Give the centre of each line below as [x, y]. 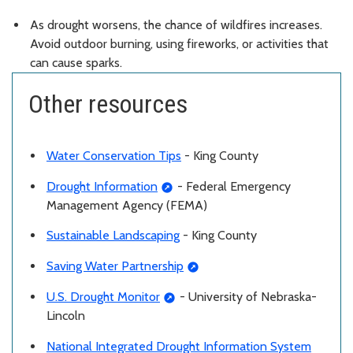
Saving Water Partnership [115, 266]
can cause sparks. [76, 62]
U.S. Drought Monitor [103, 296]
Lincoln [66, 315]
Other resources [108, 104]
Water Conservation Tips [114, 155]
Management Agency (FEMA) [127, 205]
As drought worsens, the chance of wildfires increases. [176, 24]
